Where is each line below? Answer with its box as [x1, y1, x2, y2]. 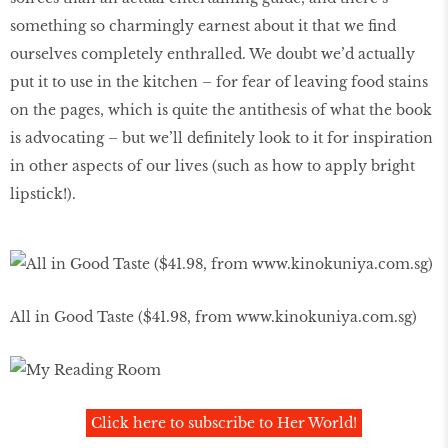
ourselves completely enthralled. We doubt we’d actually [10, 44, 415, 63]
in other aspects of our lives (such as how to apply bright [10, 156, 415, 175]
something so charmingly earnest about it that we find [10, 16, 396, 35]
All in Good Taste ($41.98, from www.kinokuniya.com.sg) [10, 307, 417, 326]
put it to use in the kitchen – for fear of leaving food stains [10, 72, 428, 91]
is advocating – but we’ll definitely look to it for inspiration [10, 128, 433, 147]
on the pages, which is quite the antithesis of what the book [10, 100, 432, 119]
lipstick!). [10, 184, 76, 203]
